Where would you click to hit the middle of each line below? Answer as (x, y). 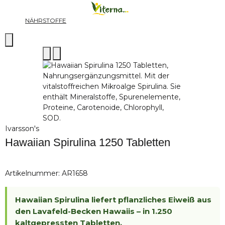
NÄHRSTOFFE (46, 21)
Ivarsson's (22, 129)
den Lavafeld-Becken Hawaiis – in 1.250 (94, 211)
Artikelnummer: (33, 173)
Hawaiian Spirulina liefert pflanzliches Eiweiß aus (113, 199)
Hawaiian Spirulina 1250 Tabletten (88, 142)
